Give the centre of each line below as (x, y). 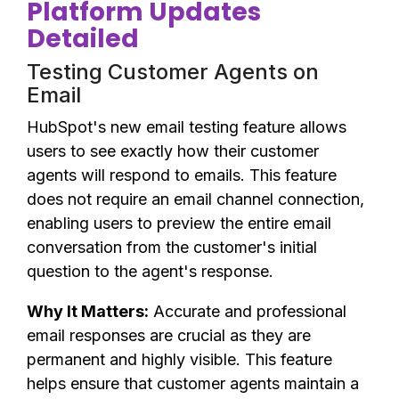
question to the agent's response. (150, 271)
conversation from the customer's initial (172, 247)
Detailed (83, 39)
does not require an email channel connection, (195, 199)
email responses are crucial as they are (169, 335)
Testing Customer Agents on (173, 72)
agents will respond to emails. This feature (182, 175)
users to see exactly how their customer (173, 151)
